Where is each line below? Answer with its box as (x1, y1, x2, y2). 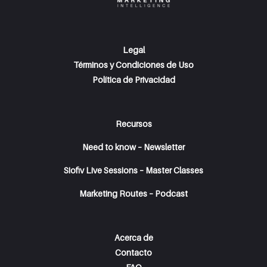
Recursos (115, 119, 152, 129)
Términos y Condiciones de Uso (73, 60, 194, 70)
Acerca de (114, 232, 153, 243)
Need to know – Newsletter (82, 142, 185, 152)
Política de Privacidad (92, 74, 175, 85)
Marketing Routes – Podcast (79, 188, 188, 198)
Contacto (115, 247, 152, 257)
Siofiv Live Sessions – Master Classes (64, 165, 203, 175)
